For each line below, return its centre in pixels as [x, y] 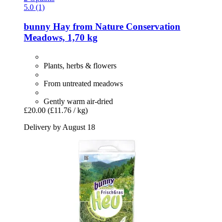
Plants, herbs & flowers [80, 65]
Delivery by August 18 [59, 127]
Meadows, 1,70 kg [61, 38]
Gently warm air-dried [78, 101]
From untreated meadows [83, 83]
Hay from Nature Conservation [115, 27]
